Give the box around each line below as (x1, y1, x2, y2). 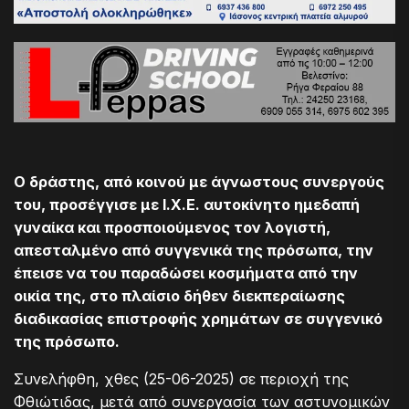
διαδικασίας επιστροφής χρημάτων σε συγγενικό (14, 309, 383, 329)
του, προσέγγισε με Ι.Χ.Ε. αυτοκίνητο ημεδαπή (14, 195, 360, 215)
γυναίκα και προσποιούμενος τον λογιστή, (14, 218, 330, 237)
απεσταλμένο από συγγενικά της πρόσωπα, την (14, 241, 373, 260)
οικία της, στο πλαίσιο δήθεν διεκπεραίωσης (14, 287, 345, 306)
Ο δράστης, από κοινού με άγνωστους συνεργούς (14, 173, 384, 192)
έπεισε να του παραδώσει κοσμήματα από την (14, 264, 358, 283)
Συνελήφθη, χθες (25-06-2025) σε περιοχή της (14, 370, 349, 389)
